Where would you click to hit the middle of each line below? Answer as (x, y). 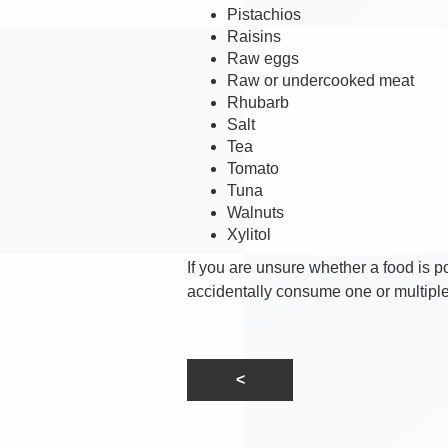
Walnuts (255, 212)
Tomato (255, 168)
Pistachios (264, 14)
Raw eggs (263, 58)
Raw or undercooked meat (320, 80)
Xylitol (249, 234)
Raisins (256, 36)
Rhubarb (258, 102)
